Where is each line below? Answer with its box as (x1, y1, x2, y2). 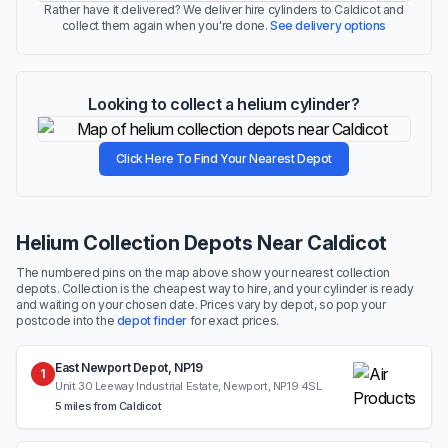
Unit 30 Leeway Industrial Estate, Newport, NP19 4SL (55, 379, 322, 393)
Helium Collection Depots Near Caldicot (16, 231, 387, 255)
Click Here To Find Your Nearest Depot (115, 151, 333, 166)
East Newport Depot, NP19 (55, 360, 203, 375)
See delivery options (270, 18, 387, 33)
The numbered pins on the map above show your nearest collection (16, 265, 390, 280)
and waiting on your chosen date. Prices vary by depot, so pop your (16, 297, 386, 312)
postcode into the (16, 313, 117, 328)
